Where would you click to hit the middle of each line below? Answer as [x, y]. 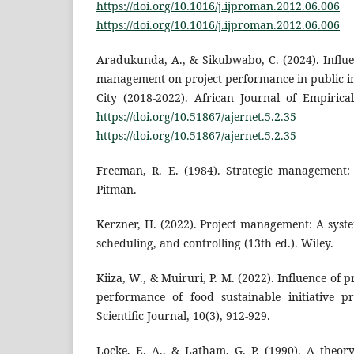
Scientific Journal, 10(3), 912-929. [183, 316]
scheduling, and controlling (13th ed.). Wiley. [215, 243]
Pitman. [117, 190]
